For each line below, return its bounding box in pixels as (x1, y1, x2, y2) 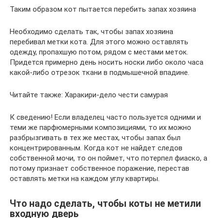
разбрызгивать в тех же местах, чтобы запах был (10, 133, 181, 143)
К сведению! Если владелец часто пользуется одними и (10, 113, 201, 122)
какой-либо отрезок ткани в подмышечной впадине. (10, 68, 189, 77)
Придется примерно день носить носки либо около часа (10, 58, 203, 67)
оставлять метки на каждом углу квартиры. (10, 174, 160, 183)
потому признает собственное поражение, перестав (10, 164, 189, 173)
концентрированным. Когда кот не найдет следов (10, 144, 182, 153)
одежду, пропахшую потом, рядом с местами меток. (10, 48, 188, 57)
